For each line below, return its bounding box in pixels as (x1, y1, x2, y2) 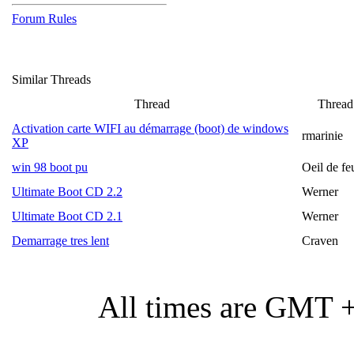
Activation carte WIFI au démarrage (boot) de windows (12, 122, 288, 135)
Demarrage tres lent (12, 234, 109, 247)
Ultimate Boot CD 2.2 (12, 185, 122, 198)
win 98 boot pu (12, 160, 88, 174)
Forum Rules (12, 12, 77, 25)
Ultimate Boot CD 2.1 (12, 209, 122, 223)
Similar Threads (12, 73, 91, 86)
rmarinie (302, 129, 343, 142)
